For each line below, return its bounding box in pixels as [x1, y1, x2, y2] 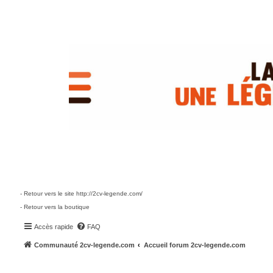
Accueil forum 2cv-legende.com [143, 241, 246, 249]
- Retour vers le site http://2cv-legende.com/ [19, 190, 143, 197]
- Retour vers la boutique [19, 204, 90, 210]
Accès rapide [34, 223, 73, 230]
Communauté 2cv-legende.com [34, 241, 135, 249]
